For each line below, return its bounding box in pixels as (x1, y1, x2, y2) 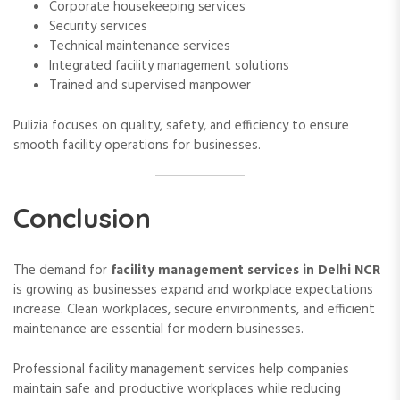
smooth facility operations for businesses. (13, 134, 261, 156)
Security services (49, 16, 147, 38)
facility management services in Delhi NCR (111, 260, 380, 282)
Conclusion (13, 201, 151, 236)
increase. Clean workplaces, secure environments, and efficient (13, 299, 375, 321)
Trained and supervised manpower (49, 75, 251, 97)
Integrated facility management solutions (49, 55, 289, 78)
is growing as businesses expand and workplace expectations (13, 279, 373, 302)
